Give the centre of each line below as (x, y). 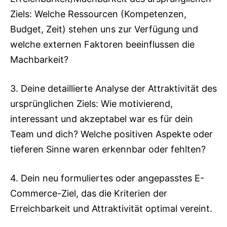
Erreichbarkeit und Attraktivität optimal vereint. (111, 209)
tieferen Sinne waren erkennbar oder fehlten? (108, 149)
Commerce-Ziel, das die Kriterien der (89, 193)
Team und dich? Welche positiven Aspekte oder (111, 134)
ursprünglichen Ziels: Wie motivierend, (91, 104)
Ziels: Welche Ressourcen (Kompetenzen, (98, 14)
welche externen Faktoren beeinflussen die (102, 44)
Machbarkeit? (39, 60)
